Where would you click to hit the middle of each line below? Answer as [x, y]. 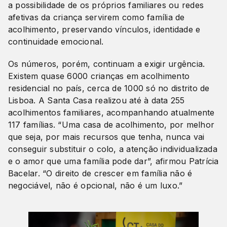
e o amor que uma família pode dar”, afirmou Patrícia [113, 161]
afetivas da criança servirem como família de [97, 17]
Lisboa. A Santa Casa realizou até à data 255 [97, 101]
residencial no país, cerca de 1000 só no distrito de [109, 88]
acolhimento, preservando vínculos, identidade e [104, 30]
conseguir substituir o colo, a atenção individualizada [113, 149]
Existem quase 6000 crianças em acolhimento [99, 76]
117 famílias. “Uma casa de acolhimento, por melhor [111, 125]
